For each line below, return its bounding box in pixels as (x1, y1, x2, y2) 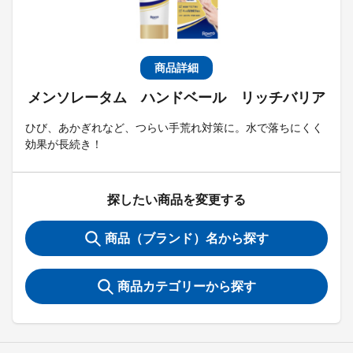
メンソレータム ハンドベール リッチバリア (28, 90, 325, 106)
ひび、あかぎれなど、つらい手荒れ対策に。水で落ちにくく (25, 121, 323, 134)
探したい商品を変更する (107, 193, 246, 206)
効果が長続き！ (25, 138, 102, 150)
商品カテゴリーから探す (117, 280, 256, 293)
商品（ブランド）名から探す (104, 232, 269, 245)
